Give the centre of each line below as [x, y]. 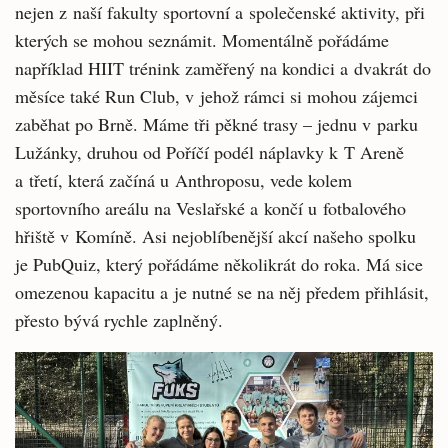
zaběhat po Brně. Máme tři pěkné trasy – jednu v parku [216, 124]
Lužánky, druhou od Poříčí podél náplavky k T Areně [209, 152]
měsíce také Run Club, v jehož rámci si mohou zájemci [216, 96]
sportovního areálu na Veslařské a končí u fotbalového [210, 208]
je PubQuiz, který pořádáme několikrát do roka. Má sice [219, 264]
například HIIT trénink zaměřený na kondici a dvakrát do [223, 68]
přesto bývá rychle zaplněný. [119, 320]
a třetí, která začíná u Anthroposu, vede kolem [183, 180]
